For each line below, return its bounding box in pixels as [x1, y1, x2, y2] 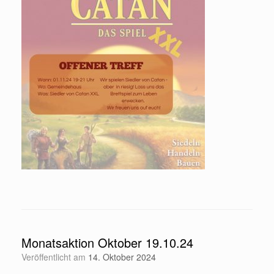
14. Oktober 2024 [88, 251, 156, 264]
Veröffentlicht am [26, 251, 88, 264]
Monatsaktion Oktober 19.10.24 [21, 234, 193, 252]
